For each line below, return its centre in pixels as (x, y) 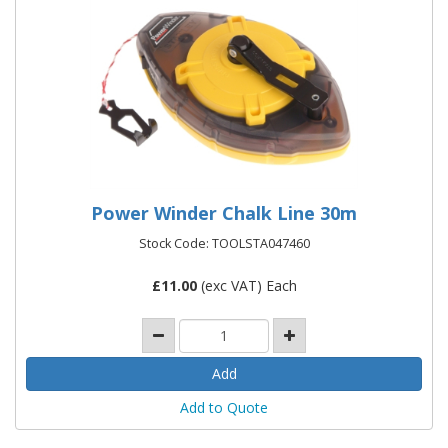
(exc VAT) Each (246, 286)
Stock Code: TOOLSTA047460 (224, 244)
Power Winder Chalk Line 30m (224, 213)
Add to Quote (224, 407)
